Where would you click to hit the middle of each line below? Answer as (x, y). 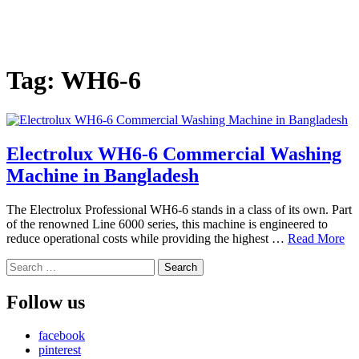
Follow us (46, 302)
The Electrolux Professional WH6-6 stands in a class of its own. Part (179, 209)
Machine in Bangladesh (103, 175)
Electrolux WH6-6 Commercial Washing (174, 153)
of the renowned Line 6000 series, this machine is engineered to (167, 224)
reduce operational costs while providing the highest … (147, 238)
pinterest (60, 350)
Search (23, 264)
